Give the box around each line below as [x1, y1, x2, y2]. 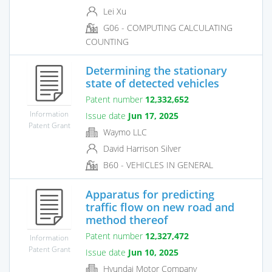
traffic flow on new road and [86, 199, 234, 214]
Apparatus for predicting [86, 186, 214, 202]
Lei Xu [101, 5, 126, 18]
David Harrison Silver [101, 143, 181, 155]
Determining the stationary [86, 63, 227, 78]
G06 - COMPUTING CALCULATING [101, 22, 233, 34]
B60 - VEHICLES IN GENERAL [101, 159, 213, 171]
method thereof [86, 212, 168, 227]
